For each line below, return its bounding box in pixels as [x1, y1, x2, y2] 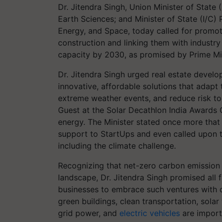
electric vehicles [119, 208, 180, 218]
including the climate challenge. [58, 140, 176, 151]
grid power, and [58, 208, 119, 218]
